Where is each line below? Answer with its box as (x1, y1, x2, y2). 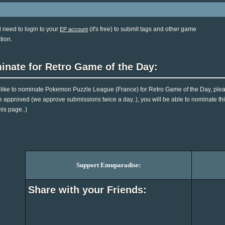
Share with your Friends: (28, 184, 147, 196)
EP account (59, 26, 88, 32)
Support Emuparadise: (76, 161, 141, 169)
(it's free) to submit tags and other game (87, 25, 196, 33)
